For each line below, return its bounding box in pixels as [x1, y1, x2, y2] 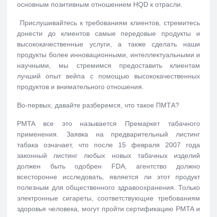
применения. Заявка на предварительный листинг [17, 130, 200, 138]
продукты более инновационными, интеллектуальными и [17, 50, 200, 59]
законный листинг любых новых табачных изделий [17, 151, 200, 159]
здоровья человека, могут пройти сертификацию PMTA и [17, 204, 200, 213]
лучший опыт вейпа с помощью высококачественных [17, 72, 200, 80]
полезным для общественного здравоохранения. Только [17, 183, 200, 191]
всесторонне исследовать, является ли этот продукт [17, 172, 200, 181]
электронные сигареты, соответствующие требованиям [17, 194, 200, 202]
